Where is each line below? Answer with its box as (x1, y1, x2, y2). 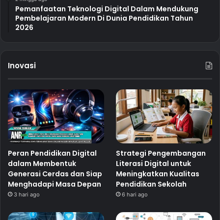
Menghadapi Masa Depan (8, 179, 101, 190)
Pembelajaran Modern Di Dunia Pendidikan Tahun (15, 13, 193, 24)
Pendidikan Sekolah (116, 179, 187, 190)
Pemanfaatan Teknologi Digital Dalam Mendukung (15, 4, 198, 14)
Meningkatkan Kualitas (116, 169, 200, 179)
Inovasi (8, 60, 36, 71)
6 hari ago (122, 191, 148, 198)
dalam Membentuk (8, 159, 76, 169)
